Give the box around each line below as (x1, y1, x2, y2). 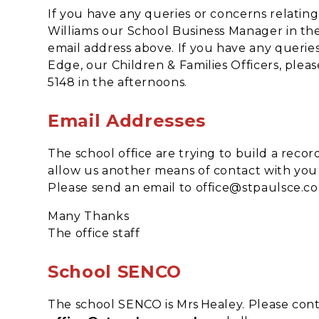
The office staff (48, 226, 140, 240)
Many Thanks (48, 209, 130, 223)
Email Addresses (48, 110, 206, 131)
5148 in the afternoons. (48, 75, 187, 89)
